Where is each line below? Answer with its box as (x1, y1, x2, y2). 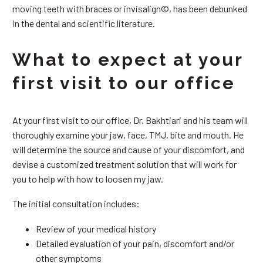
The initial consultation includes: (12, 198, 140, 210)
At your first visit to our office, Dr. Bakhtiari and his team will (12, 114, 248, 126)
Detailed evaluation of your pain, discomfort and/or (36, 237, 234, 249)
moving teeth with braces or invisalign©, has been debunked (12, 2, 247, 14)
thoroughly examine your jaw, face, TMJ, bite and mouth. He (12, 129, 244, 140)
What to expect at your (12, 49, 243, 70)
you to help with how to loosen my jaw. (12, 173, 163, 184)
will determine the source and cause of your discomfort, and (12, 143, 245, 155)
